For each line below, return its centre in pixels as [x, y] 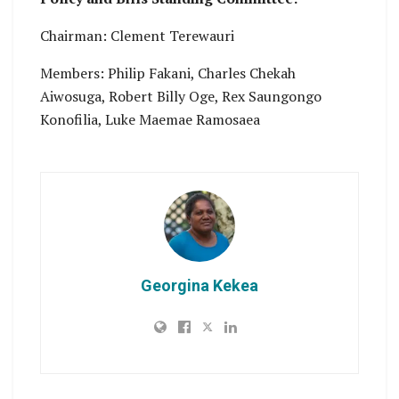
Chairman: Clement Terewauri [137, 35]
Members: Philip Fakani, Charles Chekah [168, 73]
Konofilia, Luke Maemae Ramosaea [150, 119]
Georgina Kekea [199, 285]
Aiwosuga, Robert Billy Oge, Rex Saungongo [181, 96]
